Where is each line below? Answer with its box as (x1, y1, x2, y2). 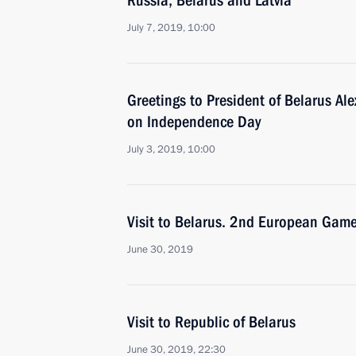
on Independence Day (127, 112, 261, 131)
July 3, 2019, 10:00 (127, 142, 215, 157)
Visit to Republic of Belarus (127, 312, 296, 331)
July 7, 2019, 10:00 (127, 21, 215, 35)
